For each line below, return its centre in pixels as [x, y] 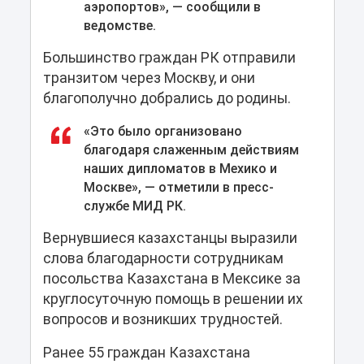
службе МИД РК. [134, 206]
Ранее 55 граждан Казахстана [146, 353]
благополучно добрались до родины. [168, 99]
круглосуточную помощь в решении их [173, 299]
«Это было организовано [162, 132]
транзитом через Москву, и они [149, 78]
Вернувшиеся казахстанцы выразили [170, 238]
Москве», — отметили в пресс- [178, 188]
